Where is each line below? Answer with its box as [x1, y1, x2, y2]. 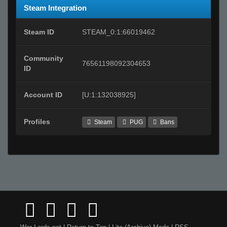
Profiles [24, 118, 50, 126]
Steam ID [24, 28, 54, 36]
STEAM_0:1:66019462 [82, 28, 155, 36]
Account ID [24, 91, 62, 99]
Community [24, 54, 63, 63]
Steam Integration [24, 4, 87, 13]
